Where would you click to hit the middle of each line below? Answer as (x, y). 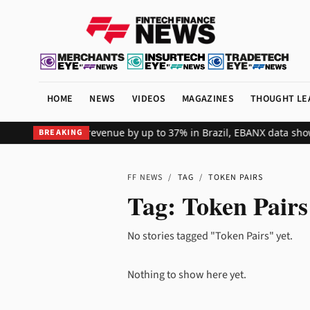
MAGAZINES (208, 99)
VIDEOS (148, 99)
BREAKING (61, 133)
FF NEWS (145, 177)
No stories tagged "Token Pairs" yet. (210, 236)
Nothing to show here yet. (187, 275)
